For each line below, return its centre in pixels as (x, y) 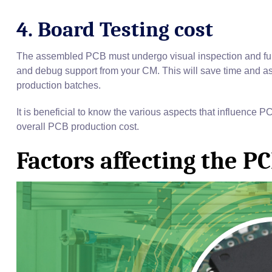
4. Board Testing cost (115, 30)
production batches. (59, 86)
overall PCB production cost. (78, 127)
